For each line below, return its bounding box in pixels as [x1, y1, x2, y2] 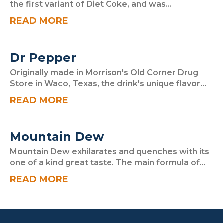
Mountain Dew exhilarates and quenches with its [10, 147, 209, 156]
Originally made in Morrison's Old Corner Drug [10, 68, 198, 77]
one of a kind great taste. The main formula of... [10, 158, 206, 167]
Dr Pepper [10, 50, 76, 65]
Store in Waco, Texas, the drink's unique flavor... [10, 79, 206, 88]
